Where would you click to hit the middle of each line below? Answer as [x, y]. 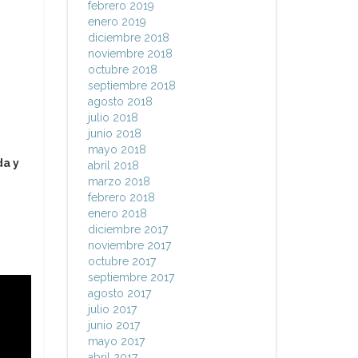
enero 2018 [117, 213]
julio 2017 [112, 309]
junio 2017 [113, 325]
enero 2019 [117, 22]
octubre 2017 [121, 261]
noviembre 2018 [130, 54]
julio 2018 [113, 117]
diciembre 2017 [127, 229]
